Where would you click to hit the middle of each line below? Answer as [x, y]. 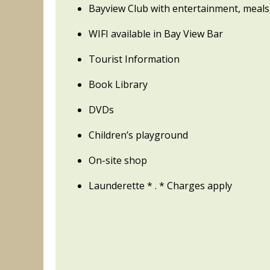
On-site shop [118, 161]
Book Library [118, 85]
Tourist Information [134, 59]
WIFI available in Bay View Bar [156, 34]
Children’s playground [138, 135]
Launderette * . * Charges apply [160, 186]
